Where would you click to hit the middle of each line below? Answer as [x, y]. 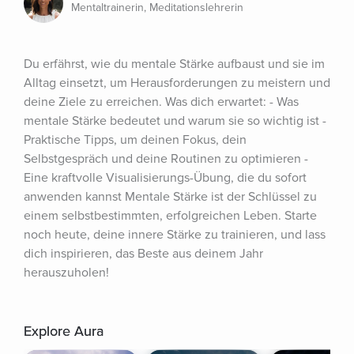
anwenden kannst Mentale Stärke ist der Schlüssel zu [170, 197]
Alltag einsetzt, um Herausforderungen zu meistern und [177, 83]
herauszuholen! [66, 273]
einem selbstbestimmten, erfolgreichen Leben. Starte [170, 216]
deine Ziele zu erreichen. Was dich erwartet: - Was [161, 102]
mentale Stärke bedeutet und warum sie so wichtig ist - [175, 121]
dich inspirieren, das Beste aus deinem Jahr [143, 254]
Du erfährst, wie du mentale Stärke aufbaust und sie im [174, 64]
